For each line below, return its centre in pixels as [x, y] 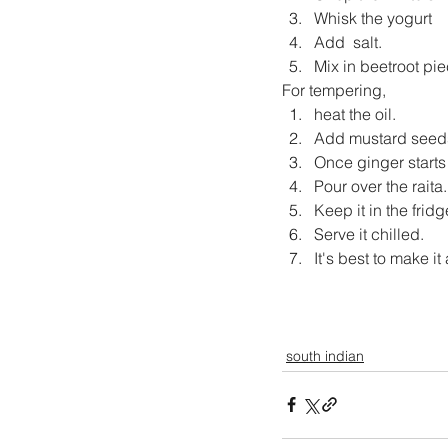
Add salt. [348, 41]
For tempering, [336, 89]
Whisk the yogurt [373, 17]
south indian [325, 355]
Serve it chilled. [369, 233]
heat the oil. [355, 113]
